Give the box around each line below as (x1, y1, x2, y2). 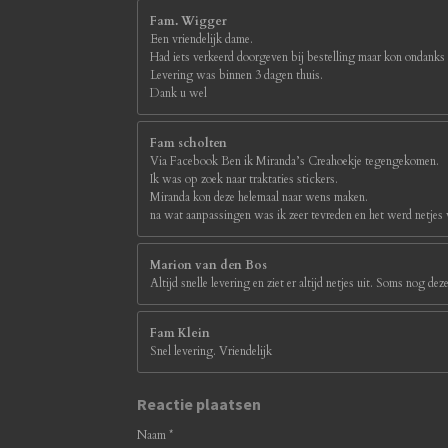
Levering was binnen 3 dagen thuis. (150, 67, 323, 84)
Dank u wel (150, 85, 207, 102)
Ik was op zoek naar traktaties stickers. (150, 171, 338, 188)
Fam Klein (150, 325, 210, 342)
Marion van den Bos (150, 257, 267, 274)
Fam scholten (150, 135, 227, 152)
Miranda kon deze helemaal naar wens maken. (150, 189, 368, 206)
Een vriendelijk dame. (150, 31, 253, 48)
